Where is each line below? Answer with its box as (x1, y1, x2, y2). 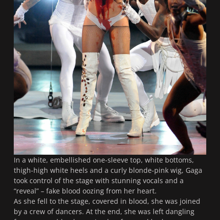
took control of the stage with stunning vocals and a (14, 176, 184, 186)
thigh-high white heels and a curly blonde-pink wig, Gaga (14, 165, 202, 175)
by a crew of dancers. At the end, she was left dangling (14, 207, 194, 217)
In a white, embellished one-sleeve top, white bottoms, (14, 155, 194, 165)
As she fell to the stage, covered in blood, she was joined (14, 196, 200, 206)
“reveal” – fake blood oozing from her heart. (14, 186, 159, 196)
